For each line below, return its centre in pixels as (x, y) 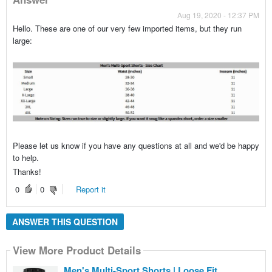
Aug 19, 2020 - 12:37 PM (219, 15)
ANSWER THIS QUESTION (65, 221)
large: (22, 40)
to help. (25, 158)
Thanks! (27, 172)
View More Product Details (76, 250)
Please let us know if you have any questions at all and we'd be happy (136, 146)
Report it (90, 189)
